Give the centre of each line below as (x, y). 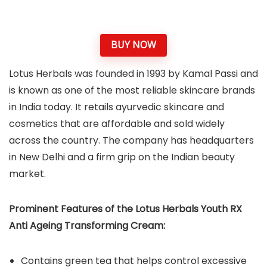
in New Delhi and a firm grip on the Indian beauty (122, 157)
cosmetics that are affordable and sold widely (117, 123)
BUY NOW (133, 45)
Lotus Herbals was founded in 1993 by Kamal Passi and (133, 73)
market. (27, 173)
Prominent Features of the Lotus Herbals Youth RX (125, 209)
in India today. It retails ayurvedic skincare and (117, 107)
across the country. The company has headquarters (131, 140)
